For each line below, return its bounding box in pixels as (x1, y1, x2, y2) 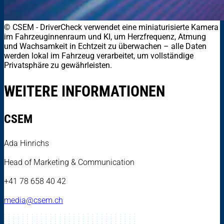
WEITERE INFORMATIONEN (4, 82, 165, 100)
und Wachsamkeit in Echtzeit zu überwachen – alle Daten (4, 41, 206, 51)
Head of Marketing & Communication (4, 157, 134, 167)
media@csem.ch (4, 195, 63, 205)
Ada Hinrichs (4, 138, 49, 148)
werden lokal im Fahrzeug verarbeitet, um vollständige (4, 51, 193, 61)
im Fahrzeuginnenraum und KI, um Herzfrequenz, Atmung (4, 32, 206, 42)
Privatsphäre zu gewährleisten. (4, 60, 112, 70)
